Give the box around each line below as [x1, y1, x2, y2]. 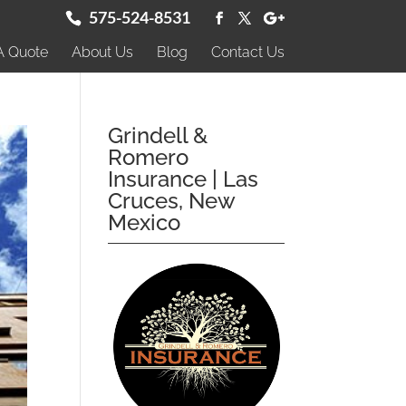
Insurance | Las [108, 166, 259, 192]
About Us [71, 43, 133, 61]
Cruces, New [108, 188, 237, 214]
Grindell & [108, 122, 208, 149]
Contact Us [210, 43, 285, 61]
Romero [108, 144, 189, 170]
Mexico [108, 209, 181, 236]
